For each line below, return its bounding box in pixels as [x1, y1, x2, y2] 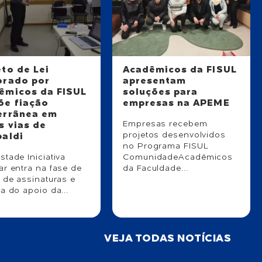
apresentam [123, 76, 187, 86]
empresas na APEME [123, 98, 230, 108]
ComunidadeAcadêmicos [123, 153, 233, 161]
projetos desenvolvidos [123, 130, 226, 139]
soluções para [123, 87, 198, 97]
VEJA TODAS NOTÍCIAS [104, 233, 231, 244]
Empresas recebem [123, 119, 208, 128]
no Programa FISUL [123, 142, 209, 150]
